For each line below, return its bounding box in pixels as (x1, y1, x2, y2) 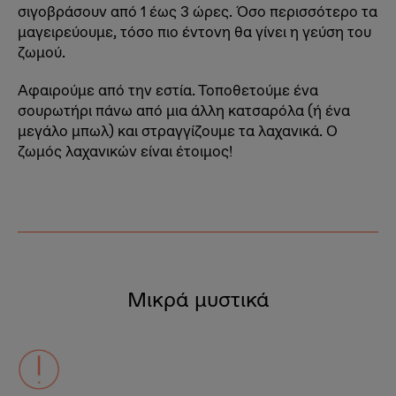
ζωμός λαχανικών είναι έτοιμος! (18, 141, 232, 161)
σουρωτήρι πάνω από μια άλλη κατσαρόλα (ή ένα (18, 101, 350, 120)
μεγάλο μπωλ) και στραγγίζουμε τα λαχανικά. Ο (18, 121, 338, 141)
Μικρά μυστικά (126, 286, 270, 313)
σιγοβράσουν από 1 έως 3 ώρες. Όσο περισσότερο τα (18, 2, 377, 21)
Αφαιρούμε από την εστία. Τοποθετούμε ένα (18, 80, 318, 100)
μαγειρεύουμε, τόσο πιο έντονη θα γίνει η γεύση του (18, 22, 371, 42)
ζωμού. (18, 42, 65, 62)
